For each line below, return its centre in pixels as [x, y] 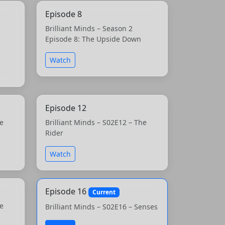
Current [104, 192]
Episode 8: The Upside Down [93, 39]
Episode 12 [66, 108]
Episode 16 [67, 191]
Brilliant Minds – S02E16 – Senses [101, 207]
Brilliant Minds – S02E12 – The [96, 122]
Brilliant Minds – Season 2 [89, 28]
